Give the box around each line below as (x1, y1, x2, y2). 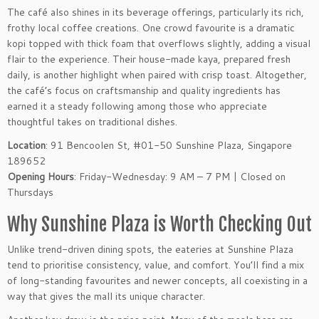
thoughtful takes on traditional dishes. (7, 115, 177, 130)
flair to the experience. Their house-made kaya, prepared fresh (7, 52, 291, 67)
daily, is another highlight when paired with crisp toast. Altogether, (7, 68, 307, 83)
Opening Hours (7, 169, 74, 184)
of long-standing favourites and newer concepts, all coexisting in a (7, 273, 308, 288)
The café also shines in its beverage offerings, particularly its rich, (7, 5, 304, 20)
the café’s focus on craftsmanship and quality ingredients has (7, 83, 281, 98)
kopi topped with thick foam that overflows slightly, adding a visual (7, 36, 310, 51)
